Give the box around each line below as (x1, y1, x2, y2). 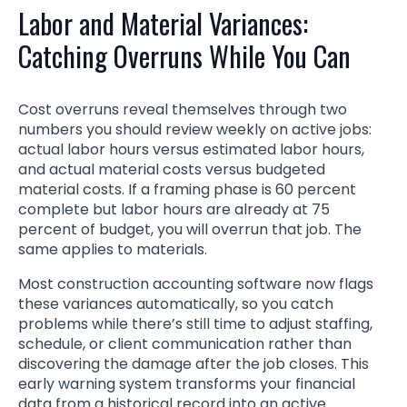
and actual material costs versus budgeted (18, 158, 325, 180)
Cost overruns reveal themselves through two (18, 98, 347, 120)
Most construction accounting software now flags (18, 273, 373, 294)
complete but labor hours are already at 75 (18, 198, 330, 220)
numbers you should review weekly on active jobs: (18, 118, 372, 140)
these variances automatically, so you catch (18, 293, 333, 314)
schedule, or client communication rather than (18, 333, 352, 354)
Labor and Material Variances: (18, 2, 308, 44)
